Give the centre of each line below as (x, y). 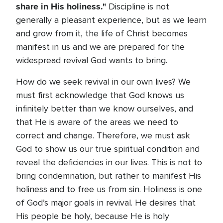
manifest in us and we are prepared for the (100, 47)
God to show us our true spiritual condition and (108, 149)
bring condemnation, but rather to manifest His (109, 176)
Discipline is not (138, 6)
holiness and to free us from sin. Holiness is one (109, 189)
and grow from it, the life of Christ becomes (102, 33)
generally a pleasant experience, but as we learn (111, 20)
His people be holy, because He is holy (93, 216)
